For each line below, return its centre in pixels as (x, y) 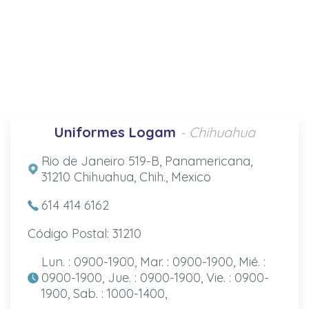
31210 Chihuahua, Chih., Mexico (126, 177)
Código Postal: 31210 (84, 233)
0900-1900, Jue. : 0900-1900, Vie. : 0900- (155, 277)
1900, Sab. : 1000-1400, (104, 293)
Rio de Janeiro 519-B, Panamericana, (147, 161)
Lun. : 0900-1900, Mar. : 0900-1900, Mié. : (153, 261)
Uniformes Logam (115, 132)
